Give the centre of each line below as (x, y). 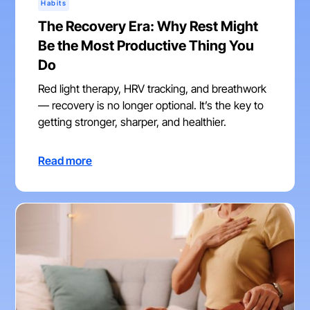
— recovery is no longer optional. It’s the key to (151, 106)
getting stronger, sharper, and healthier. (133, 122)
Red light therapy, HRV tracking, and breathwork (153, 89)
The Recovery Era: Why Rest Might (148, 27)
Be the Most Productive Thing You (146, 46)
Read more (65, 161)
